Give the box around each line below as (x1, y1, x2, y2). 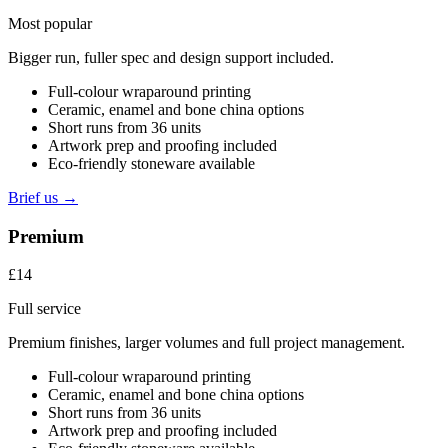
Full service (8, 300, 81, 318)
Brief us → (8, 188, 78, 206)
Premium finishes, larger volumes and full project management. (8, 334, 405, 352)
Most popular (8, 14, 92, 32)
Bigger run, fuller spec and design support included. (8, 48, 334, 66)
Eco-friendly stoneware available (48, 154, 255, 172)
